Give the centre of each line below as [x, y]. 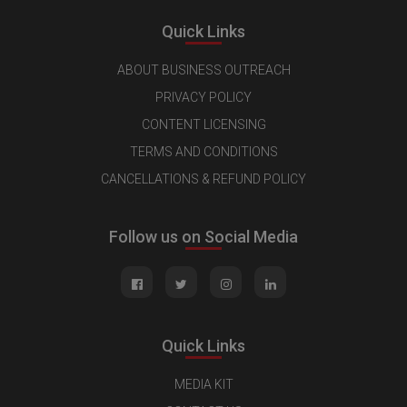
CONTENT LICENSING [203, 124]
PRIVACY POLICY [203, 97]
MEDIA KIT [203, 384]
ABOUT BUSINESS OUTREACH [203, 69]
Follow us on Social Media [203, 236]
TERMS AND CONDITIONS [203, 151]
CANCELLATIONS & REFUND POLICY [203, 179]
